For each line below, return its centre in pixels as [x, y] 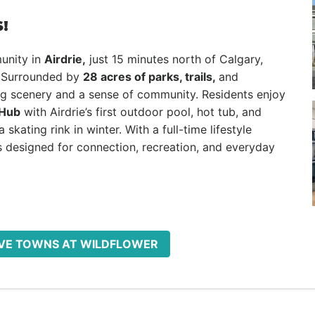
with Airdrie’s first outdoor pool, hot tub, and [141, 112]
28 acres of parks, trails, [151, 77]
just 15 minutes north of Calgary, [174, 59]
